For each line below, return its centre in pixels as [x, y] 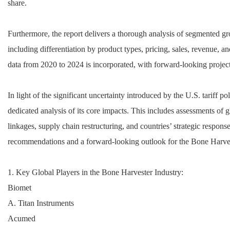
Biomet [20, 187]
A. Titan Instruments [41, 203]
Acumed [22, 218]
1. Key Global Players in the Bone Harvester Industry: [95, 172]
